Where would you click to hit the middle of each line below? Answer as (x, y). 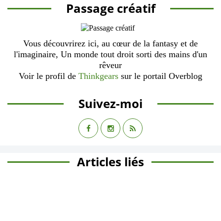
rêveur (110, 65)
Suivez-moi (110, 103)
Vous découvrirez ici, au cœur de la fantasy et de (110, 43)
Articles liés (110, 162)
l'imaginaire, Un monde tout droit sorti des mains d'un (110, 54)
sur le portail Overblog (160, 76)
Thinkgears (98, 76)
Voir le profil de (49, 76)
